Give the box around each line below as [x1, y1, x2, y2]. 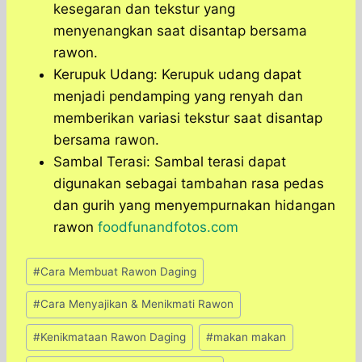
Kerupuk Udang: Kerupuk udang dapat [53, 66, 301, 83]
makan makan [213, 330, 287, 343]
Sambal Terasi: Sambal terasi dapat [53, 154, 286, 170]
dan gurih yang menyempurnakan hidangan [53, 197, 335, 214]
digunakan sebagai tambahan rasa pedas [53, 175, 324, 192]
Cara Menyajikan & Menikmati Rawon [40, 297, 234, 311]
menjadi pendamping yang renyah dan [53, 88, 303, 105]
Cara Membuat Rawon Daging [40, 264, 197, 278]
